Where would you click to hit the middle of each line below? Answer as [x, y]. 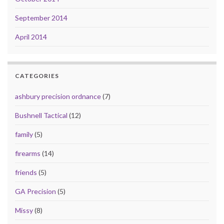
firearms [28, 153]
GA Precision [35, 191]
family [24, 134]
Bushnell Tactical [41, 115]
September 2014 [41, 17]
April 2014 [31, 36]
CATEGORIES [37, 75]
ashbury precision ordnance [58, 96]
